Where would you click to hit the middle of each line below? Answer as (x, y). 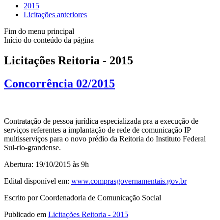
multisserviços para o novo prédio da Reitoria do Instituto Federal (105, 139)
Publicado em (26, 215)
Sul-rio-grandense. (32, 148)
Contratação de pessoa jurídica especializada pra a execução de (101, 121)
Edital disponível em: (38, 181)
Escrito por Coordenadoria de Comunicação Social (82, 198)
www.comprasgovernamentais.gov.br (129, 181)
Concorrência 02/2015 (59, 84)
